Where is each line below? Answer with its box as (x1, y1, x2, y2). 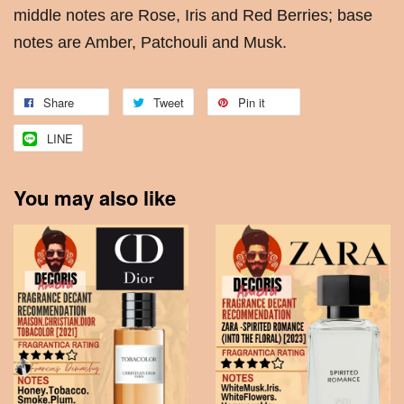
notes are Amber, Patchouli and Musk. (14, 33, 287, 52)
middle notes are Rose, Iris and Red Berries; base (14, 6, 372, 25)
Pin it (238, 94, 265, 112)
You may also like (14, 183, 176, 213)
